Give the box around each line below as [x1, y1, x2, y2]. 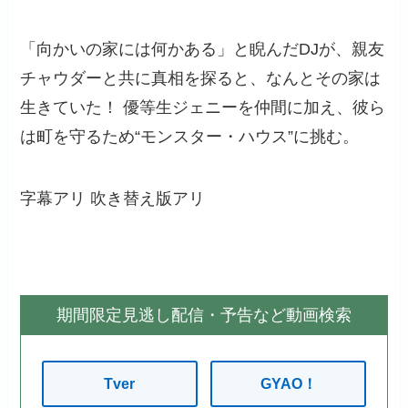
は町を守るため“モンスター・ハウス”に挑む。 [20, 127, 360, 147]
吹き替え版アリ [90, 189, 206, 209]
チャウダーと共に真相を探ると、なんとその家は [20, 69, 382, 88]
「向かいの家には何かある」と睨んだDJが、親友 [20, 40, 385, 59]
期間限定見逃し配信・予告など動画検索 [56, 305, 352, 324]
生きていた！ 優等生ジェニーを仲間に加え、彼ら [20, 98, 386, 117]
